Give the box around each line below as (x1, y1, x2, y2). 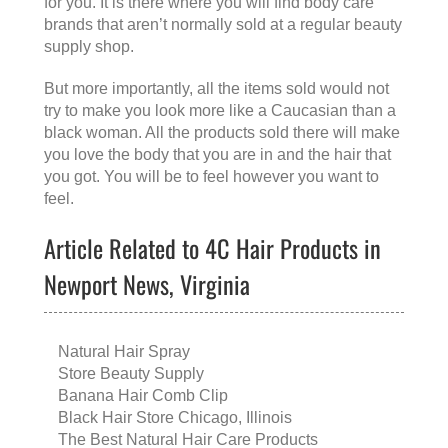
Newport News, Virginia (44, 266, 250, 303)
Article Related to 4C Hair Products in (44, 230, 381, 267)
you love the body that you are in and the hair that (44, 146, 391, 164)
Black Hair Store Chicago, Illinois (58, 409, 292, 427)
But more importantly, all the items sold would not (44, 80, 389, 98)
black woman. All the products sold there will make (44, 124, 400, 142)
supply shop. (44, 38, 134, 56)
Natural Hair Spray (58, 343, 190, 361)
